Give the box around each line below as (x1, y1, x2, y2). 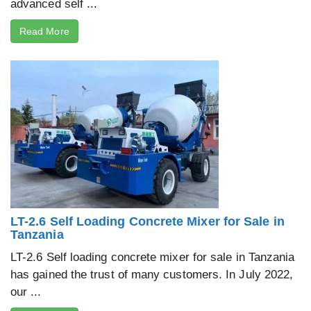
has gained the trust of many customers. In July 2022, (10, 267, 294, 281)
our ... (10, 285, 42, 299)
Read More (19, 25, 69, 37)
